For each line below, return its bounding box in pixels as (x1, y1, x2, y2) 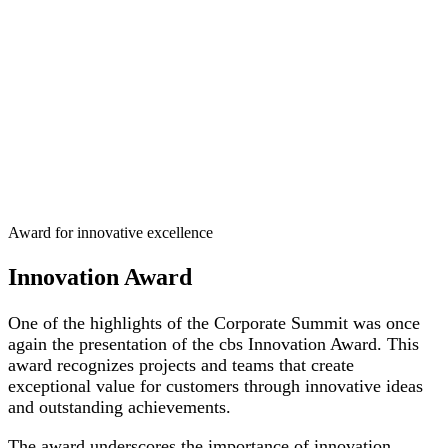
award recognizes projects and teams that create (8, 354, 354, 375)
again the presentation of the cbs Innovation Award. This (8, 333, 419, 354)
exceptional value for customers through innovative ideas (8, 375, 423, 396)
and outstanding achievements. (8, 396, 231, 417)
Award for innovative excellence (8, 224, 213, 242)
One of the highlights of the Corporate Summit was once (8, 312, 420, 333)
